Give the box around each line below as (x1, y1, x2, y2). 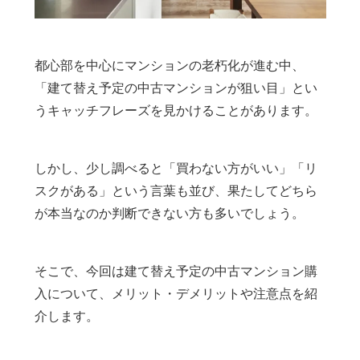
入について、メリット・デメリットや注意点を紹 (34, 285, 317, 302)
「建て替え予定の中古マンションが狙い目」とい (34, 80, 317, 96)
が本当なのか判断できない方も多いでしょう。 (34, 205, 305, 222)
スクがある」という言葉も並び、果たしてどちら (34, 182, 317, 199)
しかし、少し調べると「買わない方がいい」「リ (34, 160, 317, 177)
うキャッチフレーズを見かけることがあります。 (34, 102, 317, 119)
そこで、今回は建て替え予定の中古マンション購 (34, 263, 317, 280)
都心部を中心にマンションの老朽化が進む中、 (34, 57, 305, 74)
